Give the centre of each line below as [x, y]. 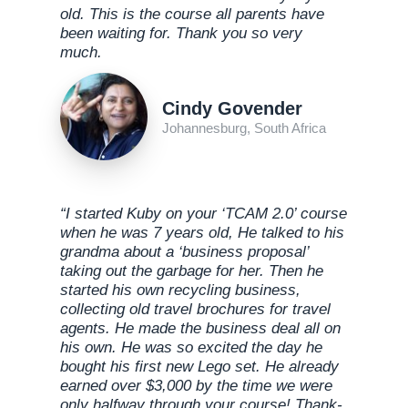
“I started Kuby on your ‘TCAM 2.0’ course [204, 214]
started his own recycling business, [180, 291]
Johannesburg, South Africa [244, 127]
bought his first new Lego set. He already [199, 367]
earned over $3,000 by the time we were [196, 386]
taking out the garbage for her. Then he [192, 271]
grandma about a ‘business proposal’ [184, 252]
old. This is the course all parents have [192, 15]
